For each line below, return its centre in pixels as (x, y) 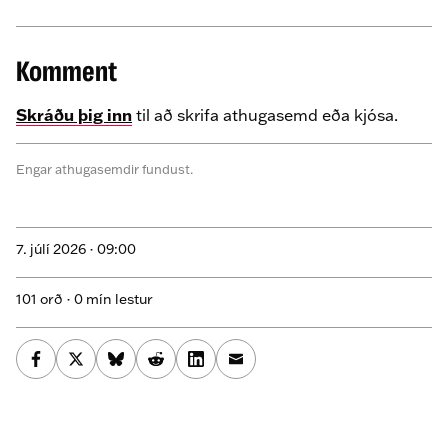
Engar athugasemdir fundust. (104, 169)
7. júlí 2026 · (56, 248)
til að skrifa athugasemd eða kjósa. (265, 115)
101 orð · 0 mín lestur (84, 298)
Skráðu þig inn (74, 115)
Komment (66, 72)
